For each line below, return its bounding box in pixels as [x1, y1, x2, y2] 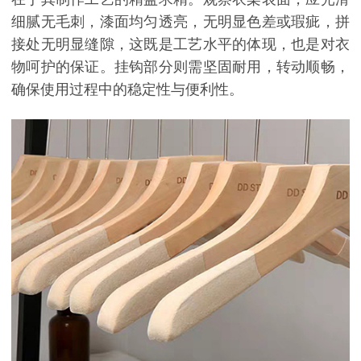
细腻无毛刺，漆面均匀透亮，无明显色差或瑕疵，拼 [11, 13, 350, 30]
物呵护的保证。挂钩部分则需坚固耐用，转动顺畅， [11, 58, 350, 75]
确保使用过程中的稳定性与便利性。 [11, 81, 243, 98]
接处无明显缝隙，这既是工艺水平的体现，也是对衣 [11, 35, 350, 52]
